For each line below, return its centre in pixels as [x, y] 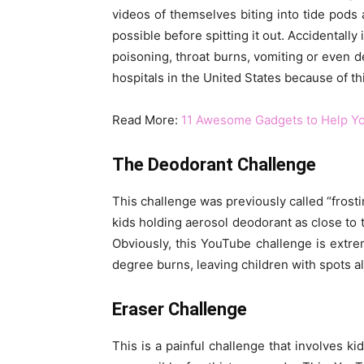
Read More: [147, 120]
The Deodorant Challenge [214, 165]
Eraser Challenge [180, 310]
